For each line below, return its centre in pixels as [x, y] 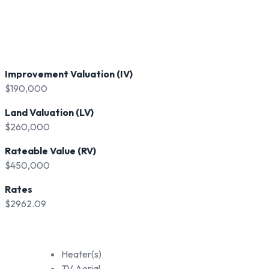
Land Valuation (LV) [50, 112]
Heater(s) [81, 254]
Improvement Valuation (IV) [69, 74]
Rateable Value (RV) [51, 151]
